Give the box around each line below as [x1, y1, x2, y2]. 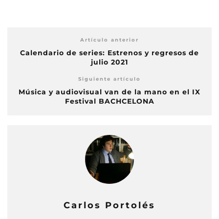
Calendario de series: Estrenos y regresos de [20, 48, 199, 57]
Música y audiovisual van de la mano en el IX [19, 87, 200, 96]
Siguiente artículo [78, 75, 141, 82]
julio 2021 [91, 57, 128, 66]
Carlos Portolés [64, 199, 155, 211]
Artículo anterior [80, 36, 139, 43]
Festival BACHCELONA [65, 96, 154, 106]
